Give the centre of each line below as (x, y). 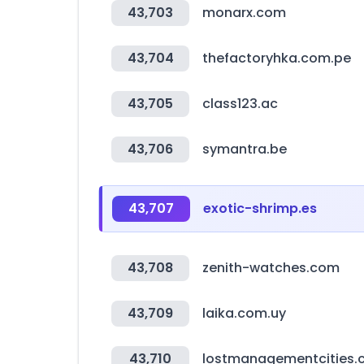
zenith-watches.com (271, 268)
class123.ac (240, 104)
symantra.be (245, 149)
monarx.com (244, 13)
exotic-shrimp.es (260, 208)
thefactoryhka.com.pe (277, 58)
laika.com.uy (244, 313)
